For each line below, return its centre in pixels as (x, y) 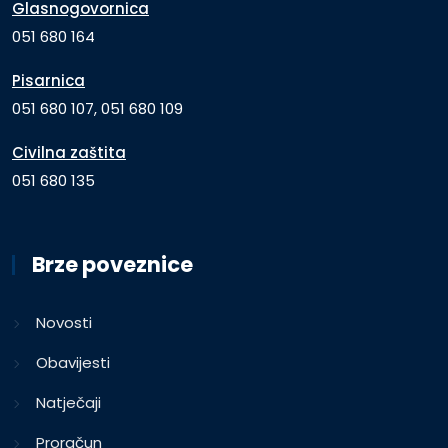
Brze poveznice (112, 264)
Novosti (64, 322)
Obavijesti (73, 362)
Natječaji (68, 402)
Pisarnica (48, 80)
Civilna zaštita (69, 152)
